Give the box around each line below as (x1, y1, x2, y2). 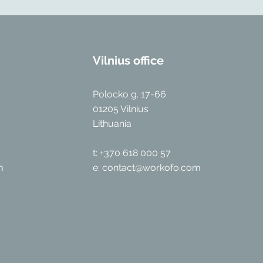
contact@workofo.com (102, 162, 201, 173)
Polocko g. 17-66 (92, 89, 166, 100)
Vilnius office (92, 53, 164, 68)
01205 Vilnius (92, 103, 149, 114)
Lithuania (92, 118, 131, 129)
